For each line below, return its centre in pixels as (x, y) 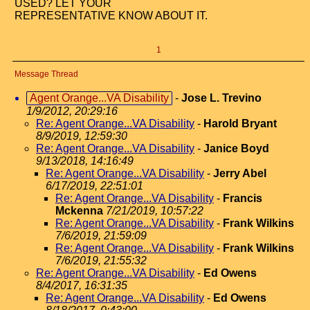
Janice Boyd (236, 148)
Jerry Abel (240, 173)
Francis (243, 198)
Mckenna (79, 211)
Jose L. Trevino (221, 98)
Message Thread (46, 74)
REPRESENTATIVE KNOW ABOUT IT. (111, 16)
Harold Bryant (240, 124)
